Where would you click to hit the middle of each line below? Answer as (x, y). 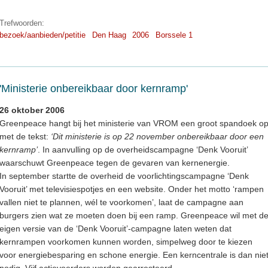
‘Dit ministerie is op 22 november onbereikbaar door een (157, 137)
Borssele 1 (174, 35)
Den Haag (109, 35)
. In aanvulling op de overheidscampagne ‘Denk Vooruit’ (143, 150)
